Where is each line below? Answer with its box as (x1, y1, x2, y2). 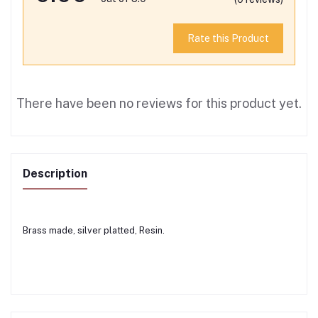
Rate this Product (187, 32, 269, 44)
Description (23, 167, 87, 181)
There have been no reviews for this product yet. (16, 96, 302, 111)
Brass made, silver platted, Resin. (23, 225, 165, 236)
